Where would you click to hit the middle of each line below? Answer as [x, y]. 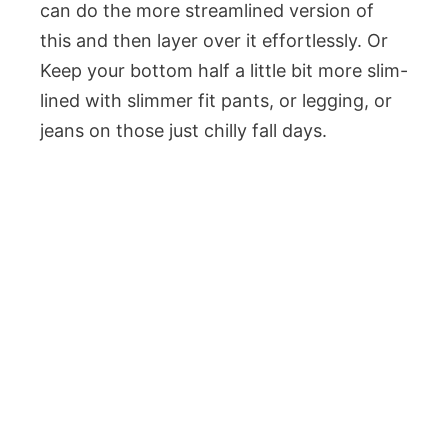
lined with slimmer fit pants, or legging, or [216, 100]
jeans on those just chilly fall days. [183, 130]
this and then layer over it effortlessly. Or [214, 40]
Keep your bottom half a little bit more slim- [224, 70]
